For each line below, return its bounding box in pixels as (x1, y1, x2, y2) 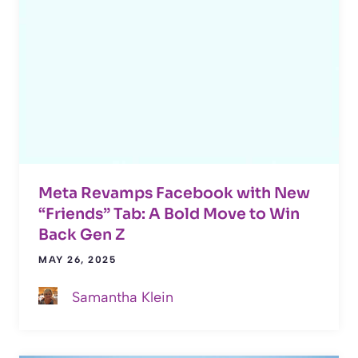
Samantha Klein (72, 288, 173, 307)
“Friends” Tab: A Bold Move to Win (38, 205, 300, 225)
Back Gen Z (38, 225, 125, 245)
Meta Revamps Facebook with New (38, 184, 310, 204)
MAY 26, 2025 (38, 254, 116, 266)
